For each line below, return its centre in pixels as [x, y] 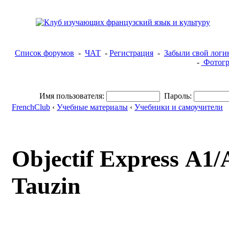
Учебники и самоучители [179, 107]
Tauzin [46, 186]
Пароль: [178, 96]
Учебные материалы [92, 107]
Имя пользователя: [72, 96]
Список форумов [44, 53]
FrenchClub [31, 107]
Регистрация [131, 53]
